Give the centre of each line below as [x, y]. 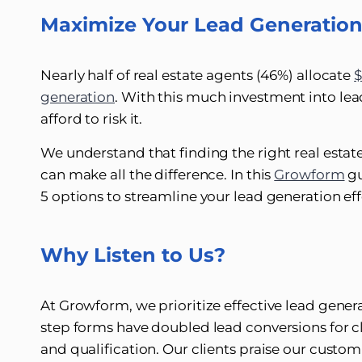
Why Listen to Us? [133, 255]
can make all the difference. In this [158, 175]
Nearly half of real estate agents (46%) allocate [198, 75]
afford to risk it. [93, 119]
